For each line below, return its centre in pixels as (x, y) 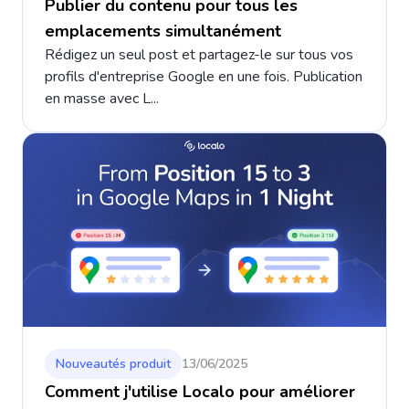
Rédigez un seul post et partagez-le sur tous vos (199, 54)
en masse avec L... (102, 98)
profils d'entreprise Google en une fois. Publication (204, 76)
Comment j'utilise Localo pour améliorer (200, 392)
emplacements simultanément (163, 31)
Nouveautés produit (113, 364)
